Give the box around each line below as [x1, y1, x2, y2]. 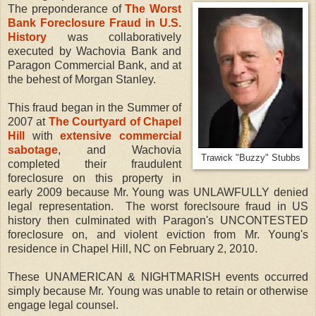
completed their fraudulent [8, 157, 182, 170]
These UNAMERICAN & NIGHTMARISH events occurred [8, 270, 308, 283]
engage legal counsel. [8, 298, 119, 311]
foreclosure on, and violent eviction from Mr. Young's [8, 228, 308, 241]
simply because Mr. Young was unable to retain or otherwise [8, 284, 308, 297]
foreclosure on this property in [8, 171, 182, 184]
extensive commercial [60, 129, 182, 142]
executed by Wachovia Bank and [8, 44, 182, 57]
